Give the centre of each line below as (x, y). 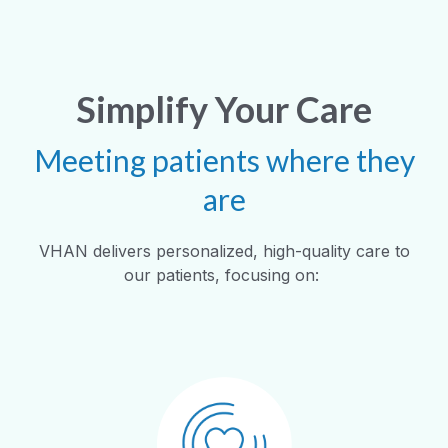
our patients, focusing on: (221, 274)
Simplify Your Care (224, 108)
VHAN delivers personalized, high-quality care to (224, 250)
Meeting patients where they (224, 159)
